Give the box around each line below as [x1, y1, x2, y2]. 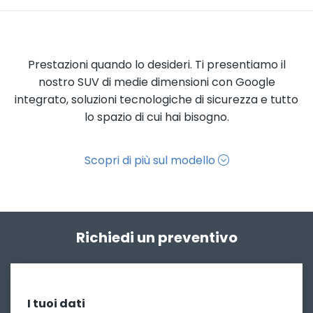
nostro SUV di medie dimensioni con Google [38, 73, 275, 90]
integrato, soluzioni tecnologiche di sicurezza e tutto [15, 91, 298, 108]
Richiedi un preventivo [75, 227, 238, 247]
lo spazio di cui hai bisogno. [84, 108, 229, 125]
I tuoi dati [27, 295, 85, 312]
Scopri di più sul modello [84, 152, 218, 168]
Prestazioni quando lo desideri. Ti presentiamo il [27, 56, 286, 73]
